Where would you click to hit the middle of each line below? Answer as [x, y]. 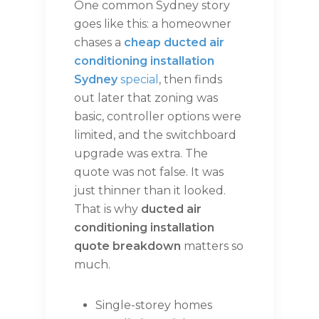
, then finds [190, 80]
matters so [212, 246]
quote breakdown [127, 246]
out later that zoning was [146, 98]
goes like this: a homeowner [153, 24]
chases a [99, 43]
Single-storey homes [154, 305]
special [138, 80]
